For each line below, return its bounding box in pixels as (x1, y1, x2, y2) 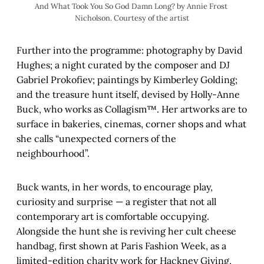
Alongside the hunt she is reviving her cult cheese (16, 225, 236, 237)
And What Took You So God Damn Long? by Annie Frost (35, 1, 227, 12)
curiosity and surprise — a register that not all (16, 196, 216, 208)
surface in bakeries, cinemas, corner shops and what (16, 118, 246, 130)
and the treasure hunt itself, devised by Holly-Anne (16, 88, 240, 101)
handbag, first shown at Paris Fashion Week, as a (16, 240, 226, 252)
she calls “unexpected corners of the (16, 133, 176, 145)
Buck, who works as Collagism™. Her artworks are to (16, 103, 247, 115)
